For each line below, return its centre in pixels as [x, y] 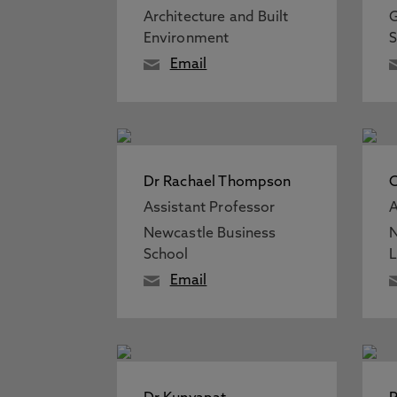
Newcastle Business [210, 234]
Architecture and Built [216, 18]
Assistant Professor [209, 208]
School [166, 255]
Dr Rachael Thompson [217, 183]
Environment [186, 39]
